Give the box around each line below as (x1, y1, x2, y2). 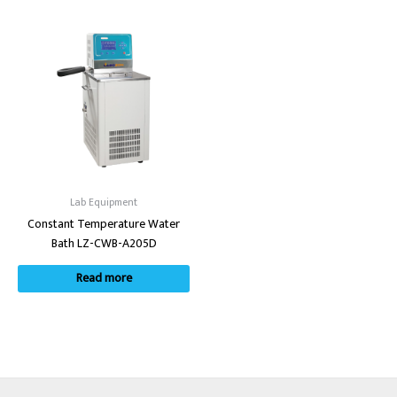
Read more (75, 269, 132, 289)
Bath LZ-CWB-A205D (51, 233, 157, 253)
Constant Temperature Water (27, 214, 180, 234)
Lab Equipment (70, 193, 137, 211)
